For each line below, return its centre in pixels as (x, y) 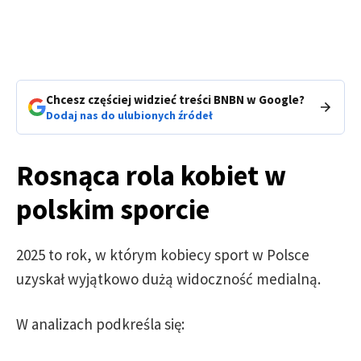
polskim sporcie (113, 209)
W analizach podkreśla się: (100, 324)
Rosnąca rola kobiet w (151, 175)
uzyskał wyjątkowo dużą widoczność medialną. (168, 278)
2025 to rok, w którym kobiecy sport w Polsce (163, 254)
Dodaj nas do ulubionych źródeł (129, 115)
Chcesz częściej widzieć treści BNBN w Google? (175, 99)
